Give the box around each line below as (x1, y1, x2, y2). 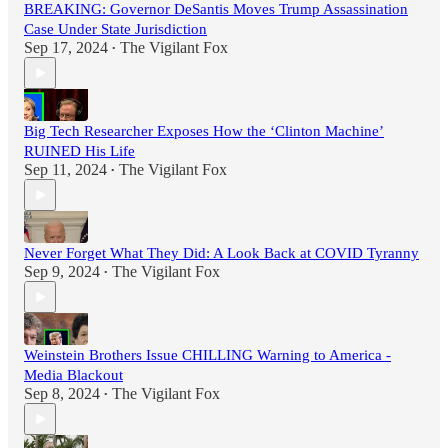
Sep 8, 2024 (24, 385, 100, 403)
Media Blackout (24, 367, 123, 384)
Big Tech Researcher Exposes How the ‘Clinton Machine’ (24, 123, 384, 140)
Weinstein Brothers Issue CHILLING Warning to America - (24, 347, 391, 364)
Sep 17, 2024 (24, 39, 108, 57)
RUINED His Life (24, 143, 135, 160)
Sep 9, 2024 (24, 263, 100, 281)
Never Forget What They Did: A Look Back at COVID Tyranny (24, 245, 419, 262)
